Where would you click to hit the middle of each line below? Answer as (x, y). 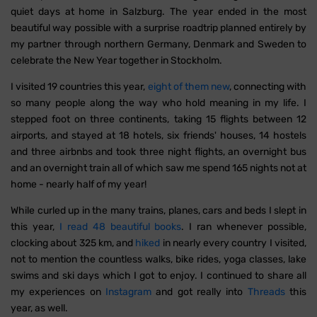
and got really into (200, 292)
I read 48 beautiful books (120, 227)
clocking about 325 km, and (73, 243)
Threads (266, 292)
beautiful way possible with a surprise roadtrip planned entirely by (158, 28)
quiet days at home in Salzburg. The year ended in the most (158, 12)
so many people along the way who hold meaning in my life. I (158, 103)
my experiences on (58, 292)
